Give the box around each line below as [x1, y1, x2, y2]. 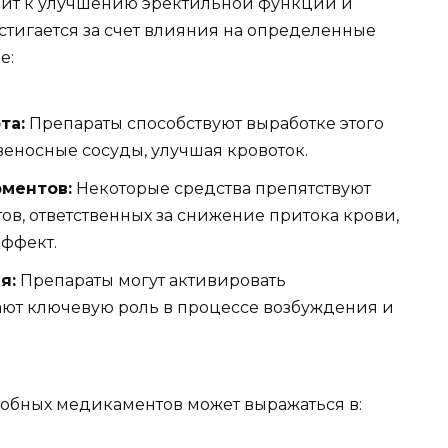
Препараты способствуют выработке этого [25, 113, 384, 133]
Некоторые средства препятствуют [72, 179, 371, 198]
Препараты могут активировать [16, 271, 286, 291]
